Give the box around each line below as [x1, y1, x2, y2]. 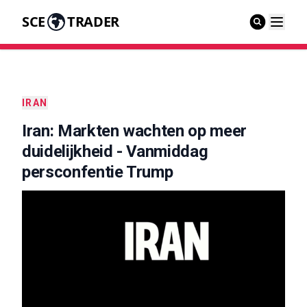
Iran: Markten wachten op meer [22, 121, 247, 140]
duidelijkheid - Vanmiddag [22, 142, 208, 161]
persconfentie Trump [22, 162, 173, 182]
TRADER [66, 12, 119, 31]
